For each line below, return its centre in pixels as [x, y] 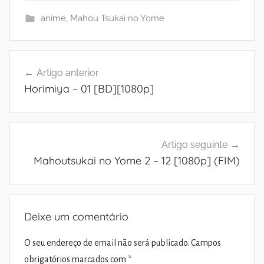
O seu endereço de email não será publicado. [107, 243]
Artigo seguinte [194, 145]
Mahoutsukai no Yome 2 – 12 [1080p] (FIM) [137, 161]
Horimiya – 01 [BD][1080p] [89, 88]
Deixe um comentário [76, 217]
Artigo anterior [68, 72]
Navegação [47, 60]
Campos [206, 243]
